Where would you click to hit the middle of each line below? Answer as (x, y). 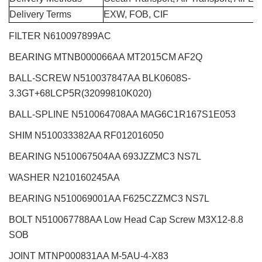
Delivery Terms (40, 15)
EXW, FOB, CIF (136, 15)
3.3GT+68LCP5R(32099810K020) (80, 94)
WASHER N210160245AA (64, 178)
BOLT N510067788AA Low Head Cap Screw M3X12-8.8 (126, 220)
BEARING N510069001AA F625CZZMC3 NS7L (109, 199)
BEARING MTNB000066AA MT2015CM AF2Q (106, 57)
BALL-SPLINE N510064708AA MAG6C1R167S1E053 (122, 115)
